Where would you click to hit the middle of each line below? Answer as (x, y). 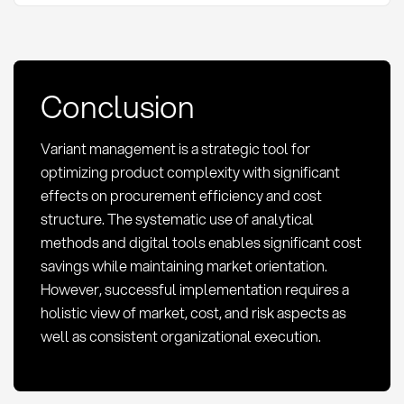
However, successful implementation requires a (194, 289)
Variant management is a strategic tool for (175, 149)
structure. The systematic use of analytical (177, 219)
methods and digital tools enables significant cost (201, 243)
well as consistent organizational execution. (180, 336)
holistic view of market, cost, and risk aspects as (193, 313)
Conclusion (117, 106)
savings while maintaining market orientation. (184, 266)
